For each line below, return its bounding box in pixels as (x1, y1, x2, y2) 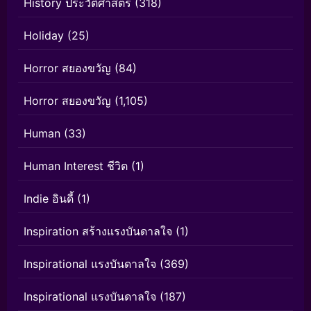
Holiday (24, 28, 64, 43)
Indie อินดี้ (24, 192, 74, 206)
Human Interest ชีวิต (24, 159, 128, 174)
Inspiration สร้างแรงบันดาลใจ (24, 224, 172, 239)
